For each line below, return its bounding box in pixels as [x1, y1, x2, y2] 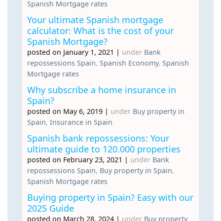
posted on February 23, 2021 [27, 154, 122, 164]
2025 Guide [27, 202, 74, 214]
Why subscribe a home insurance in [27, 83, 176, 96]
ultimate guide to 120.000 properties [27, 143, 181, 155]
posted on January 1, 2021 [27, 47, 114, 57]
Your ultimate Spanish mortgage [27, 13, 163, 26]
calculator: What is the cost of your [27, 24, 174, 37]
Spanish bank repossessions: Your [27, 132, 169, 144]
